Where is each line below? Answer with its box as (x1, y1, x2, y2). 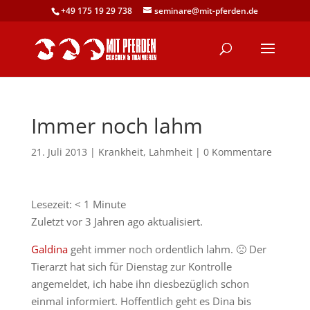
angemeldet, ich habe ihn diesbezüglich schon (30, 277, 249, 291)
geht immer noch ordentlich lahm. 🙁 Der (67, 242, 266, 256)
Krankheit (98, 145, 143, 158)
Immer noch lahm (30, 111, 203, 140)
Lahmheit (148, 145, 192, 158)
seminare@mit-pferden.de (154, 5, 259, 17)
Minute (92, 197, 126, 211)
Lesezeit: (30, 197, 75, 211)
